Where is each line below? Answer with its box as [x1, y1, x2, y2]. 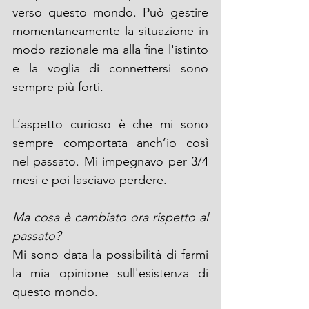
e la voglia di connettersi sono [12, 60, 208, 76]
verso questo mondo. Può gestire [12, 4, 208, 20]
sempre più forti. [12, 79, 103, 94]
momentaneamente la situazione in [12, 23, 208, 39]
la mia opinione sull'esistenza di [12, 265, 208, 281]
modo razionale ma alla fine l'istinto [12, 41, 208, 57]
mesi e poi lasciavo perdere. [12, 172, 167, 188]
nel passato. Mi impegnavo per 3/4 [12, 153, 208, 169]
